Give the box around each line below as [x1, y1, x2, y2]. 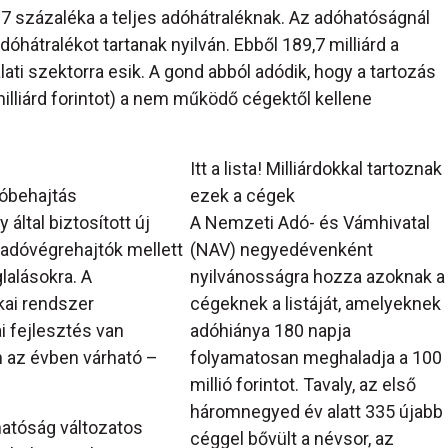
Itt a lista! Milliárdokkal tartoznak [189, 158, 442, 180]
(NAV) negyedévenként [189, 239, 373, 261]
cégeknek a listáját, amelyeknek [189, 293, 441, 315]
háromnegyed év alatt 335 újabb [189, 401, 443, 423]
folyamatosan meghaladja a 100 [189, 347, 442, 369]
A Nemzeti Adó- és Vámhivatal [189, 212, 430, 234]
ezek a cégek [189, 185, 295, 207]
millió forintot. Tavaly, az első [189, 374, 416, 396]
